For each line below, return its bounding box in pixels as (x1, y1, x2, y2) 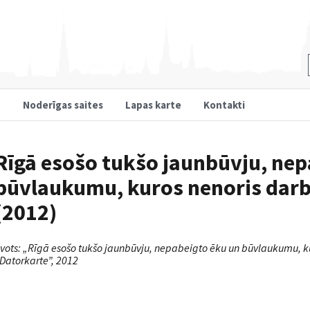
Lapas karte (125, 98, 181, 111)
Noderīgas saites (23, 98, 103, 111)
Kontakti (203, 98, 245, 111)
